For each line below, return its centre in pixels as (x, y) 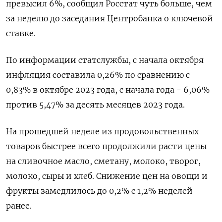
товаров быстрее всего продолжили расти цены (106, 146)
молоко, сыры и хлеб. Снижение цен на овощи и (107, 176)
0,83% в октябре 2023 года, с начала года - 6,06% (108, 90)
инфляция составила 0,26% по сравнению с (98, 75)
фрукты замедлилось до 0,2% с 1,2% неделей (99, 191)
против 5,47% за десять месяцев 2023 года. (95, 105)
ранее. (19, 206)
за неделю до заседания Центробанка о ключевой (110, 18)
